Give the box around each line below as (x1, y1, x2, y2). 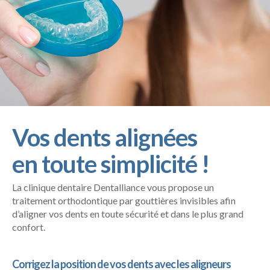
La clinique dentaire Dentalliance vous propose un (12, 181, 214, 193)
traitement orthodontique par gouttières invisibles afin (12, 195, 236, 207)
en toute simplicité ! (12, 149, 209, 178)
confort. (12, 221, 45, 233)
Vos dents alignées (12, 123, 197, 152)
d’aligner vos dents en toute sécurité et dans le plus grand (12, 208, 243, 220)
